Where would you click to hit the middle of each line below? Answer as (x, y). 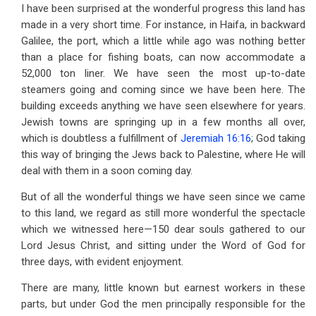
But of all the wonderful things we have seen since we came (163, 197)
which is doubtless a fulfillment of (101, 138)
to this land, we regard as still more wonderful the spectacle (163, 213)
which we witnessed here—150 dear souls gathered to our (163, 229)
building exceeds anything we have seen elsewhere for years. (163, 106)
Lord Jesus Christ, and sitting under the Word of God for (163, 245)
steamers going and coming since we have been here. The (163, 90)
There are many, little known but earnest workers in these (163, 288)
